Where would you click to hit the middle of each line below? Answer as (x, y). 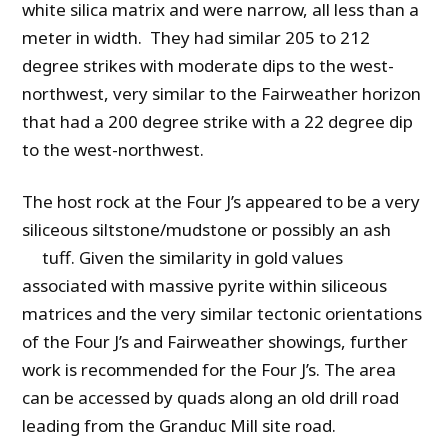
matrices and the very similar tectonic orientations (222, 314)
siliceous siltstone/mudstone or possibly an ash (207, 230)
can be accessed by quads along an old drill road (211, 398)
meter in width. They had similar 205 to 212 (196, 38)
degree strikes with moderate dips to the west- (208, 66)
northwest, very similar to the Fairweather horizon (222, 94)
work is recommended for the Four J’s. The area (209, 370)
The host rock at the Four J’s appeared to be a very (221, 202)
